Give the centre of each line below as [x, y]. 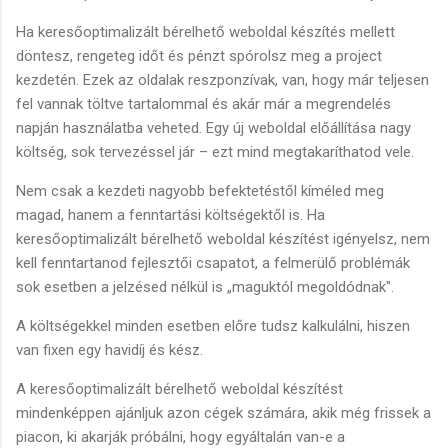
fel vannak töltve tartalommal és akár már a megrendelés [203, 103]
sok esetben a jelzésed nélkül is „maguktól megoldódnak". [205, 286]
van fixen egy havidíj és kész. [109, 349]
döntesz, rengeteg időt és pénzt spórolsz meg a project [199, 55]
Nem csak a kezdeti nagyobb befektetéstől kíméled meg [200, 190]
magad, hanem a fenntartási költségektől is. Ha [170, 214]
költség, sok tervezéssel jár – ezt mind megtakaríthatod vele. [215, 151]
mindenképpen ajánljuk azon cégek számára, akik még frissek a [223, 412]
